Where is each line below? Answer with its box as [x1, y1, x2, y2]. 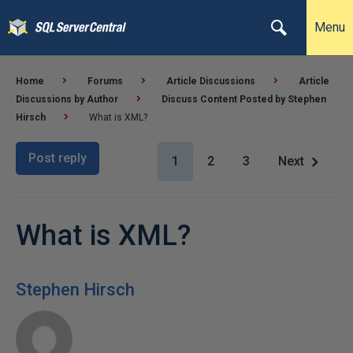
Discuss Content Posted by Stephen [162, 94, 326, 105]
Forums [87, 76, 123, 87]
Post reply [28, 150, 87, 165]
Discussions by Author [16, 94, 118, 105]
